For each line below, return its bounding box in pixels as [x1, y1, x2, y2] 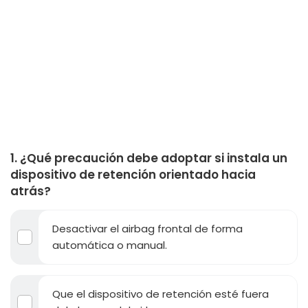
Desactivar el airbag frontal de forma [52, 221, 243, 236]
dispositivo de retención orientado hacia [10, 166, 256, 183]
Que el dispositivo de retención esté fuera [52, 286, 269, 301]
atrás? [10, 182, 51, 199]
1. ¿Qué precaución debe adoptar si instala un [10, 149, 287, 166]
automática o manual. [52, 237, 167, 252]
